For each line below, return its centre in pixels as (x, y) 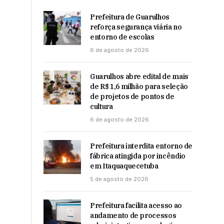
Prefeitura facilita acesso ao (136, 205)
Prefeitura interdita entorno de (141, 146)
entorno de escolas (122, 37)
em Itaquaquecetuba (124, 166)
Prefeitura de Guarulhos (130, 17)
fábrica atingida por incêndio (138, 156)
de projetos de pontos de (132, 96)
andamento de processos (133, 215)
